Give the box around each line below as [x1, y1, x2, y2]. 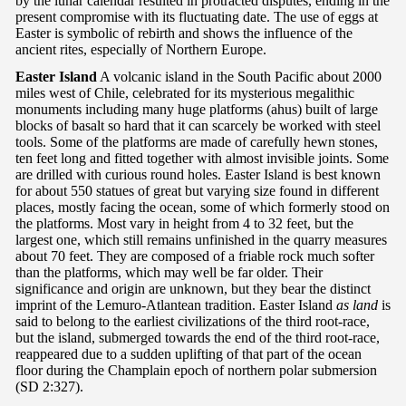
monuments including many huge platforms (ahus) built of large [15, 101, 378, 117]
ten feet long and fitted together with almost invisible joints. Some [15, 150, 389, 166]
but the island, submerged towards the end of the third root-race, [15, 329, 380, 345]
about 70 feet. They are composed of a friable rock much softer [15, 247, 374, 264]
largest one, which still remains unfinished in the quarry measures [15, 231, 387, 247]
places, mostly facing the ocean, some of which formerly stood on [15, 198, 390, 215]
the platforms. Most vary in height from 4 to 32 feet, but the [15, 215, 353, 231]
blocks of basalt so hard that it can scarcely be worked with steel [15, 117, 381, 133]
